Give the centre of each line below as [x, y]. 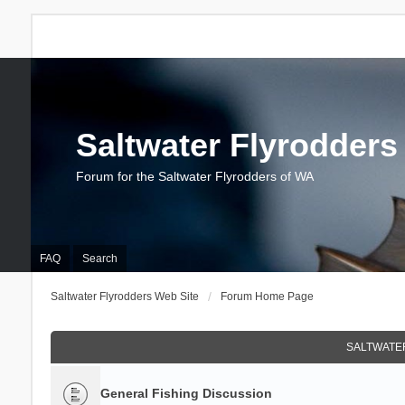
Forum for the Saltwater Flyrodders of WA [194, 176]
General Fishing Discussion [186, 393]
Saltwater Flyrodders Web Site [124, 297]
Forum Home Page [267, 297]
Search [99, 259]
